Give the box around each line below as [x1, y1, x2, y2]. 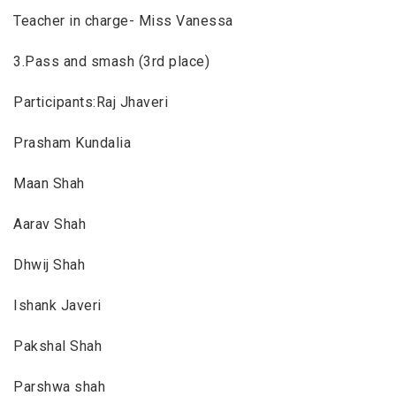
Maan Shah [13, 174, 85, 192]
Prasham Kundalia [13, 133, 132, 151]
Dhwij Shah [13, 255, 86, 273]
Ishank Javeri [13, 296, 102, 314]
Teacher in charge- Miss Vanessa [13, 11, 233, 29]
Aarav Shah [13, 215, 87, 232]
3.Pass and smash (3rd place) [13, 52, 210, 70]
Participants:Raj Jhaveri [13, 93, 169, 110]
